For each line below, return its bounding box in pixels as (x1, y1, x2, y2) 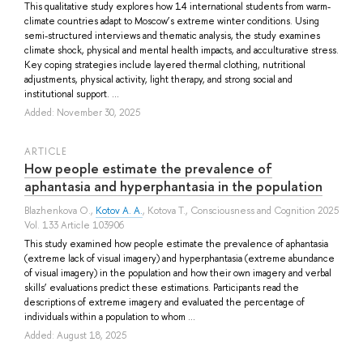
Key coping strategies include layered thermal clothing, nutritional (24, 58, 305, 71)
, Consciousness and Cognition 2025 (186, 203, 339, 217)
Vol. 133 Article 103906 (24, 218, 124, 232)
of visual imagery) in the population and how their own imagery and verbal (24, 266, 331, 280)
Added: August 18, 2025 (24, 328, 126, 342)
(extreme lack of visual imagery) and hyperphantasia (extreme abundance (24, 251, 335, 265)
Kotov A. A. (96, 203, 143, 217)
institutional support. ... (24, 87, 119, 100)
